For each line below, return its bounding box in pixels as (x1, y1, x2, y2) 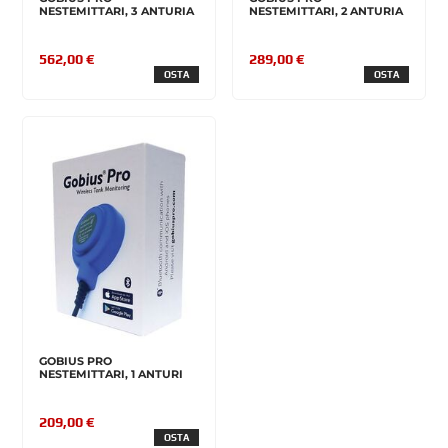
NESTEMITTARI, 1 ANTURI (39, 367, 184, 382)
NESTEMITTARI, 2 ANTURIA (249, 4, 403, 19)
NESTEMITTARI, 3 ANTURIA (39, 4, 195, 19)
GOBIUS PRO (39, 354, 113, 369)
